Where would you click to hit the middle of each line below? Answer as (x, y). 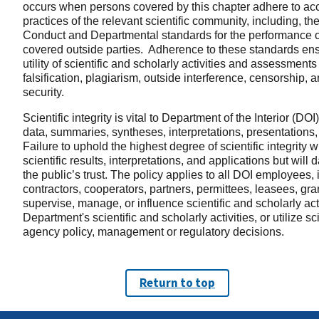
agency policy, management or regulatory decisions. (153, 232)
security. (45, 93)
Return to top (177, 283)
